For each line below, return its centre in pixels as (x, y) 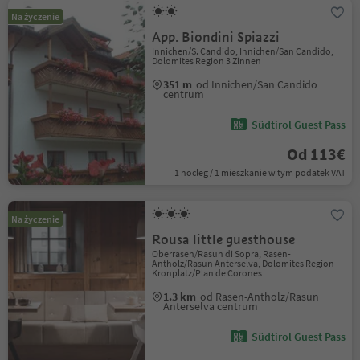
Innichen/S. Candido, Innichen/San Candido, (243, 51)
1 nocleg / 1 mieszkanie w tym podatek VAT (260, 172)
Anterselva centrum (211, 306)
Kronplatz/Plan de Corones (207, 273)
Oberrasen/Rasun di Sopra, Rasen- (222, 254)
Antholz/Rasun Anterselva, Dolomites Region (243, 263)
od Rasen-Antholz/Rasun (260, 297)
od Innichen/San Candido (257, 84)
